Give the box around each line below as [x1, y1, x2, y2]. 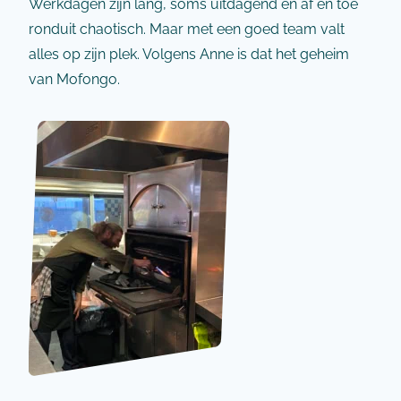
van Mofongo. [29, 71, 120, 88]
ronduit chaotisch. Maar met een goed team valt [29, 21, 345, 38]
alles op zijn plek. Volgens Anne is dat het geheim [29, 46, 349, 63]
